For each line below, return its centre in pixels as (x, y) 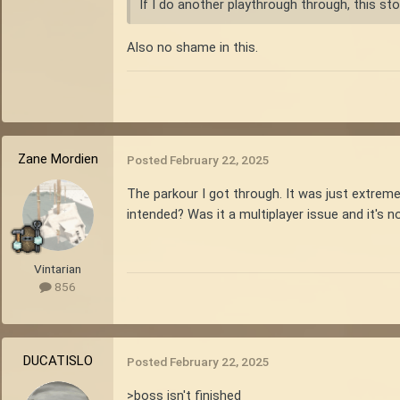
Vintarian (58, 269)
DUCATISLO (58, 361)
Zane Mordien (58, 159)
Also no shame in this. (192, 47)
